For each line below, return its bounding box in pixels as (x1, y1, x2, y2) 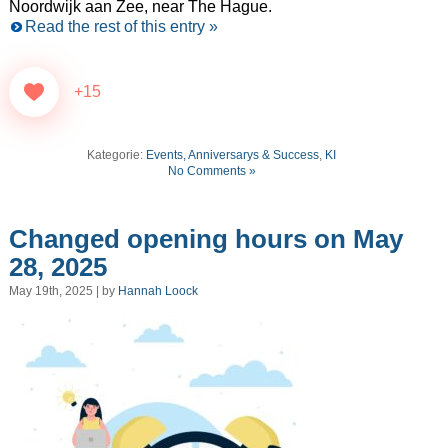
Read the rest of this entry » (24, 18, 218, 36)
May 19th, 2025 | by (8, 284, 118, 299)
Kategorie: (87, 148, 147, 163)
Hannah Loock (117, 284, 198, 299)
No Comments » (167, 164, 256, 179)
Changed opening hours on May (8, 223, 403, 254)
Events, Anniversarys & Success (146, 148, 320, 163)
